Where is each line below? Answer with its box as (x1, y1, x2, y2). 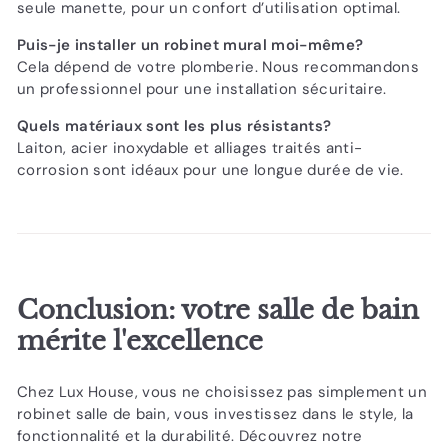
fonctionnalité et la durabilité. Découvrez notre (17, 425, 363, 446)
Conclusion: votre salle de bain (17, 292, 419, 326)
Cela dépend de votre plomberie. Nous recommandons (17, 56, 419, 77)
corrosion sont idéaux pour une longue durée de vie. (17, 159, 404, 180)
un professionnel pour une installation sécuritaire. (17, 78, 387, 99)
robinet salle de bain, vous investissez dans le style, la (17, 403, 414, 424)
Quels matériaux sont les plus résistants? (17, 115, 332, 136)
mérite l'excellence (17, 323, 263, 357)
